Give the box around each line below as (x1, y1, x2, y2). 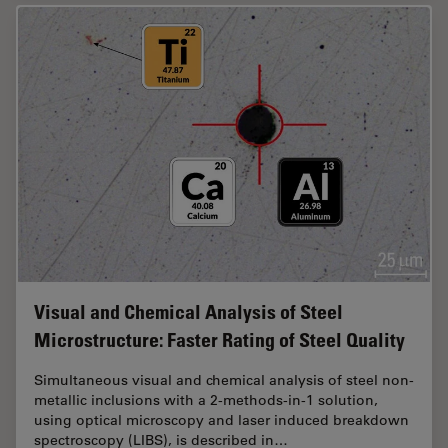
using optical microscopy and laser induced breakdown (34, 411, 409, 430)
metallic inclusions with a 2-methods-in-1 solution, (34, 391, 378, 410)
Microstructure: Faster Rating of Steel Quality (34, 328, 405, 353)
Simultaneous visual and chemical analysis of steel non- (34, 371, 414, 390)
